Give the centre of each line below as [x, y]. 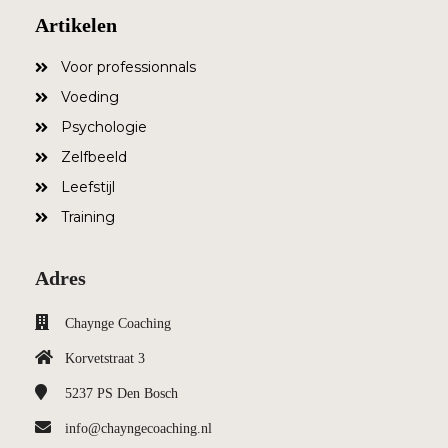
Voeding [90, 97]
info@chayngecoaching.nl [138, 428]
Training [88, 217]
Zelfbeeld [94, 157]
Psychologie [104, 127]
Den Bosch [147, 393]
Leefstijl [88, 187]
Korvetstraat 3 [105, 358]
